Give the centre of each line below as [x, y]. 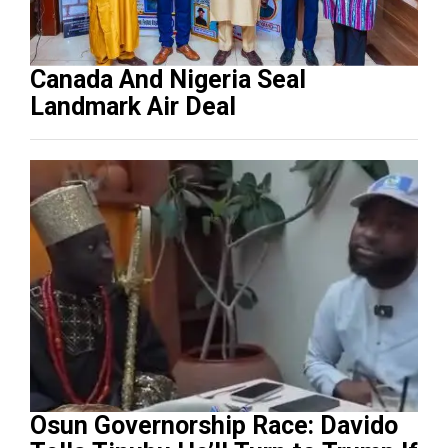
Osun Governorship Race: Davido [214, 425]
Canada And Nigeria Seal [74, 79]
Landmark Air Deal [133, 106]
